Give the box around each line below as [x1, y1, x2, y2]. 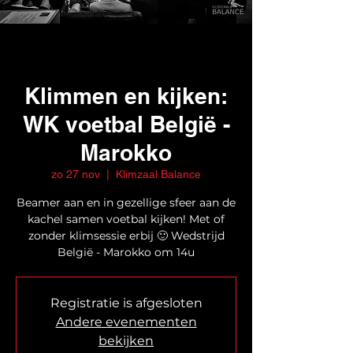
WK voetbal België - [22, 110, 230, 137]
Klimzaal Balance [116, 167, 201, 180]
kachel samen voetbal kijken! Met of [28, 211, 225, 226]
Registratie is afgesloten [50, 295, 203, 310]
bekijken [98, 333, 154, 348]
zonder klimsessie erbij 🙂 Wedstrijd [28, 228, 225, 243]
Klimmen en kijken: [24, 82, 228, 109]
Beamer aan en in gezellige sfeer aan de [17, 195, 236, 210]
